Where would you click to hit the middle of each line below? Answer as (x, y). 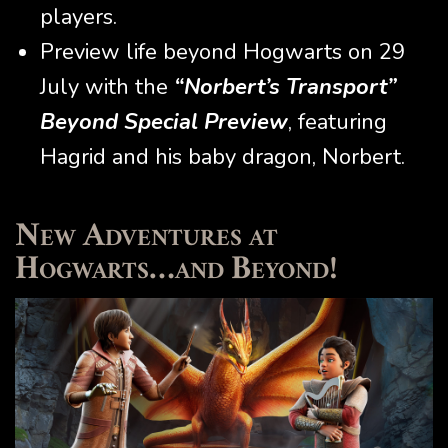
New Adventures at (146, 238)
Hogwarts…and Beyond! (176, 271)
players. (78, 17)
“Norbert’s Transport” (285, 87)
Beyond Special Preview (164, 122)
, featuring (337, 122)
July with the (107, 87)
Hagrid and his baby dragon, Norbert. (222, 157)
